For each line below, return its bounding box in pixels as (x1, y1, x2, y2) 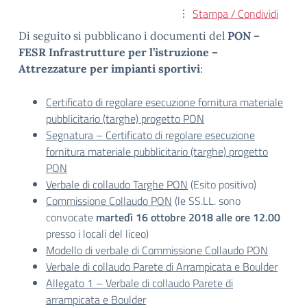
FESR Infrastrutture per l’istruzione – (19, 45, 218, 59)
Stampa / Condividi (193, 5, 278, 22)
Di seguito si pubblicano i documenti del (19, 29, 228, 42)
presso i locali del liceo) (46, 225, 149, 242)
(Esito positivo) (188, 176, 256, 193)
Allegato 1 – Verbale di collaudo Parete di (46, 275, 233, 291)
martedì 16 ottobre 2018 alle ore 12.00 (96, 209, 280, 225)
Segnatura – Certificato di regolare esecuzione (46, 127, 255, 143)
